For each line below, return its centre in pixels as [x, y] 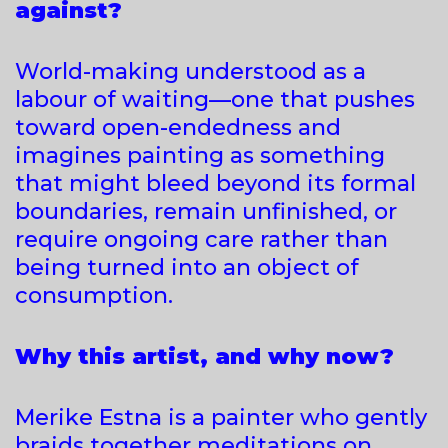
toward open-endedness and [178, 127]
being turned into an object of [187, 267]
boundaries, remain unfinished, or [206, 211]
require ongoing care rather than [201, 239]
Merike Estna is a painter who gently [221, 417]
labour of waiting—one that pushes [215, 99]
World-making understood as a [190, 71]
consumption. [94, 295]
